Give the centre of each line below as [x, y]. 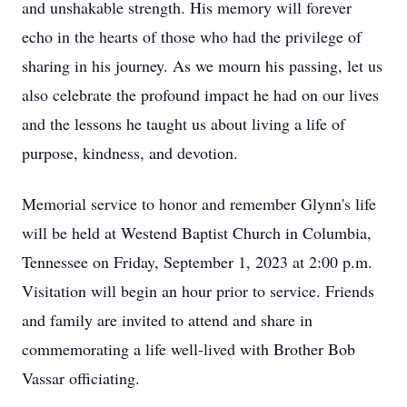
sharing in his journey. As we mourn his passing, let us [202, 65]
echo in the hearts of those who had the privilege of [192, 36]
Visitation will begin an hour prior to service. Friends [198, 291]
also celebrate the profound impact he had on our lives [200, 94]
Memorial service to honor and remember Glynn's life [199, 203]
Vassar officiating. [81, 378]
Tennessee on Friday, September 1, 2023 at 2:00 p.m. [197, 262]
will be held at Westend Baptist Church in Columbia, [197, 233]
